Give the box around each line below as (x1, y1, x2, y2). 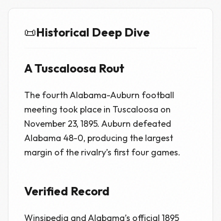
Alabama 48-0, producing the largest (24, 132, 173, 144)
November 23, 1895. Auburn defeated (24, 118, 171, 129)
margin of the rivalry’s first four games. (24, 147, 181, 158)
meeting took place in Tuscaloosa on (24, 104, 171, 115)
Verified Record (24, 184, 110, 198)
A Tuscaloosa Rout (24, 61, 124, 75)
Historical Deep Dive (36, 25, 150, 39)
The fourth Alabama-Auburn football (24, 89, 174, 101)
